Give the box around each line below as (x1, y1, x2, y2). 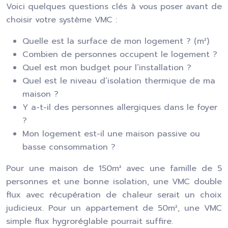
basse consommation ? (22, 141, 116, 153)
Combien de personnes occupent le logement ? (22, 48, 217, 61)
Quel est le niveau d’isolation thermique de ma (22, 75, 215, 87)
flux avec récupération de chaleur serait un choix (6, 189, 222, 201)
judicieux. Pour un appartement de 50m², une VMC (6, 202, 222, 214)
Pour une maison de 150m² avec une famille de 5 (6, 162, 222, 175)
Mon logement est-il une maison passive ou (22, 128, 200, 140)
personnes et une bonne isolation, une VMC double (6, 176, 222, 188)
